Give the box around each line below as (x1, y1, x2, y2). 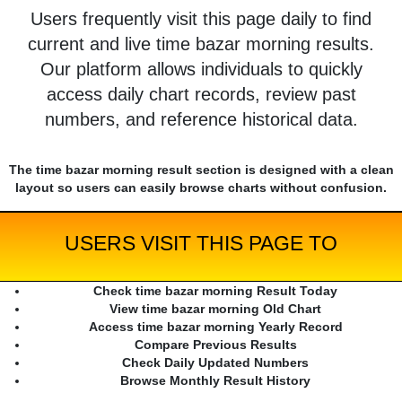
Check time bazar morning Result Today (93, 284, 337, 299)
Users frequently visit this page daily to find (31, 9, 371, 30)
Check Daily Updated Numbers (122, 355, 309, 371)
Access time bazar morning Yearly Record (88, 319, 343, 335)
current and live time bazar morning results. (28, 34, 374, 55)
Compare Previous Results (134, 337, 297, 353)
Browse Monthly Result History (120, 373, 310, 389)
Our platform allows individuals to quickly (39, 59, 363, 80)
